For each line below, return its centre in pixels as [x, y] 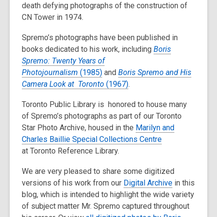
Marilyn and [155, 127]
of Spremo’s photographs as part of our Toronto [102, 116]
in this [184, 183]
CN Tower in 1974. [54, 17]
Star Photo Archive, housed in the [79, 127]
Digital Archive [148, 183]
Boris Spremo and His [155, 72]
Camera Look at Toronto [64, 84]
